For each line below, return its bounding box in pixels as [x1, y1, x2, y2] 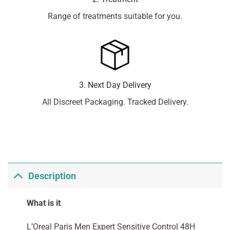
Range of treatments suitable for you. [48, 11, 182, 22]
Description [28, 170, 76, 181]
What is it [26, 198, 61, 208]
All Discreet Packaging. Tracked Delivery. [42, 97, 188, 107]
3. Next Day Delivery [79, 80, 151, 90]
